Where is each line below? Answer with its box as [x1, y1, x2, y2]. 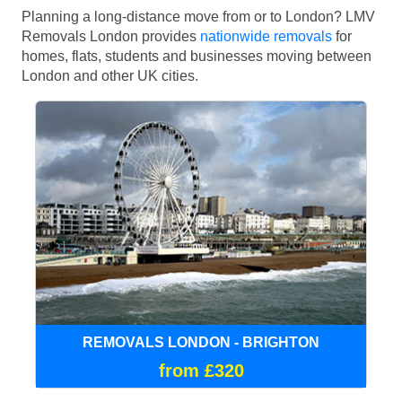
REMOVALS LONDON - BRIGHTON [83, 334, 319, 350]
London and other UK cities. [22, 67, 198, 83]
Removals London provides [22, 28, 200, 44]
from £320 [158, 360, 244, 380]
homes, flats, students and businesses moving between [22, 48, 371, 64]
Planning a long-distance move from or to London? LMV [22, 8, 375, 24]
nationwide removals [200, 28, 332, 44]
